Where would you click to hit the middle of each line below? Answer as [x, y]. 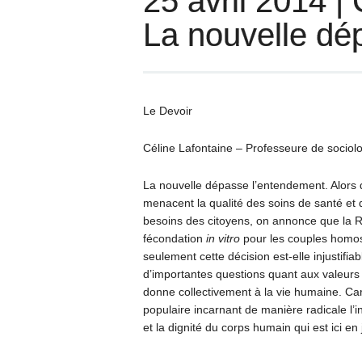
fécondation [174, 239]
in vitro [223, 239]
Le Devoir [167, 111]
